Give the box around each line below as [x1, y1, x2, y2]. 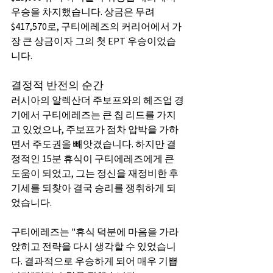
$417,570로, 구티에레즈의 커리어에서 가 [11, 20, 182, 32]
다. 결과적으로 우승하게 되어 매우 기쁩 [11, 255, 178, 267]
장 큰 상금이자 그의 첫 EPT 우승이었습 [11, 35, 176, 47]
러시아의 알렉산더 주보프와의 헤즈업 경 [11, 94, 184, 106]
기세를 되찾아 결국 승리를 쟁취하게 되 [11, 182, 176, 194]
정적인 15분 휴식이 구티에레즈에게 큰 [11, 152, 176, 165]
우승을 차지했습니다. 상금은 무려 [11, 5, 157, 18]
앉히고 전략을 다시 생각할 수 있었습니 [11, 240, 176, 252]
